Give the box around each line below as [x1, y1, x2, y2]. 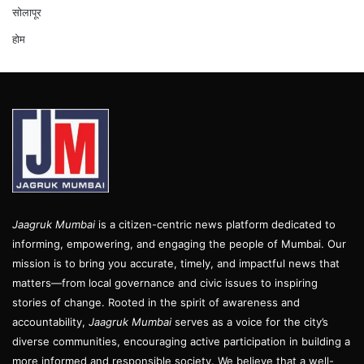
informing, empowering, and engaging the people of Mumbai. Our [12, 236, 346, 250]
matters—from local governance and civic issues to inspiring [12, 275, 318, 289]
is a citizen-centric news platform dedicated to [95, 217, 336, 231]
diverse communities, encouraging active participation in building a [12, 334, 350, 348]
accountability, [12, 314, 89, 328]
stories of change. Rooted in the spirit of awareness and [12, 295, 300, 309]
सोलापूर [12, 5, 41, 19]
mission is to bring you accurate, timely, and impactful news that [12, 256, 340, 270]
